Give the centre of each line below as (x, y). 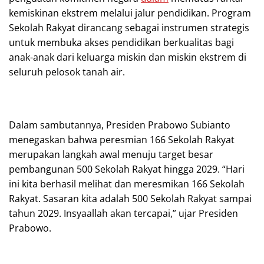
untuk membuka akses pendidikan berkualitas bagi (121, 42)
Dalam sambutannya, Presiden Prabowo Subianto (120, 125)
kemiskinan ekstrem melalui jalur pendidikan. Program (130, 13)
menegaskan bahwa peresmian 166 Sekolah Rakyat (122, 139)
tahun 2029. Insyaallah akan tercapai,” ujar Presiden (123, 213)
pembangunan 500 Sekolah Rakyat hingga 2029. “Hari (127, 169)
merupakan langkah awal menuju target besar (111, 154)
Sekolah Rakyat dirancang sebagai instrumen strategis (129, 27)
